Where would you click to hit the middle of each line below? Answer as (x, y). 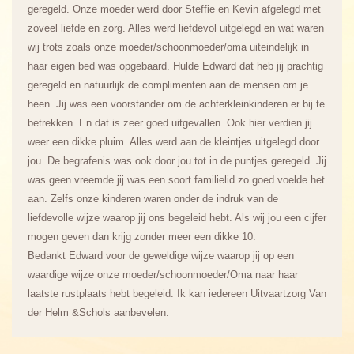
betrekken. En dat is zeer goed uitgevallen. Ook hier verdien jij (170, 123)
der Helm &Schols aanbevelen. (98, 313)
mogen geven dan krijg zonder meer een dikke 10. (142, 237)
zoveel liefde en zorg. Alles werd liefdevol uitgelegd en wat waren (176, 28)
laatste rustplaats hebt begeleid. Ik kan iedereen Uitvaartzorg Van (177, 294)
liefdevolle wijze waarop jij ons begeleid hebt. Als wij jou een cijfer (177, 218)
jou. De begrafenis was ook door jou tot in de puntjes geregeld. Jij (177, 161)
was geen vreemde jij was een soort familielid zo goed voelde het (176, 180)
